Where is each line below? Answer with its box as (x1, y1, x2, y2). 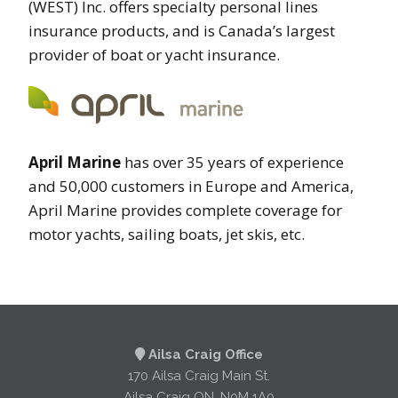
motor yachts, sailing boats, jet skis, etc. (28, 223, 305, 244)
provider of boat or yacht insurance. (28, 44, 280, 65)
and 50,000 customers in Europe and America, (28, 175, 354, 196)
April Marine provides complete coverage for (28, 199, 342, 220)
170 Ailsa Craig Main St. (128, 367, 270, 384)
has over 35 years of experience (121, 151, 344, 172)
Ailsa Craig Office (145, 346, 263, 362)
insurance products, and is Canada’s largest (28, 20, 335, 41)
